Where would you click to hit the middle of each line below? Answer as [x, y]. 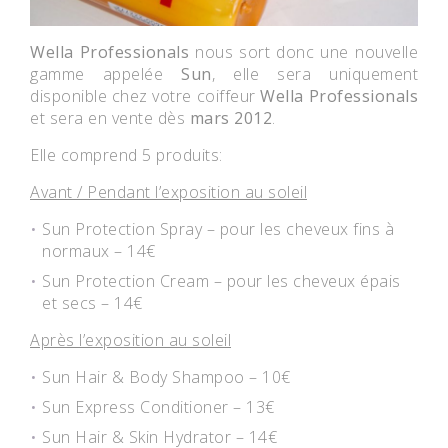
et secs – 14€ [92, 302]
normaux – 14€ [99, 250]
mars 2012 [230, 117]
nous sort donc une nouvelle [304, 51]
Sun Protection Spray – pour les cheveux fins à [218, 228]
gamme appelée [105, 73]
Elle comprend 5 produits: [126, 154]
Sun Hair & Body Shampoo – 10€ [166, 376]
